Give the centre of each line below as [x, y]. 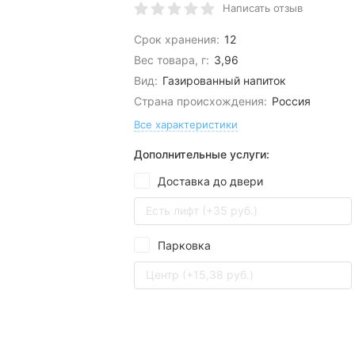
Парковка [184, 245]
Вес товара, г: [172, 60]
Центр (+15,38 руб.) [200, 275]
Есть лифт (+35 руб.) [202, 210]
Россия [291, 101]
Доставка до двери [210, 181]
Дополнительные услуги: [202, 154]
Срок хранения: [177, 39]
